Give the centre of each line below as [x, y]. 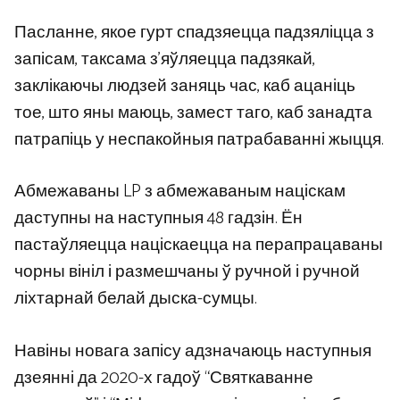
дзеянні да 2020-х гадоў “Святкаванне [164, 378]
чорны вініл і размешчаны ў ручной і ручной [187, 272]
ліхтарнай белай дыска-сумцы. [136, 299]
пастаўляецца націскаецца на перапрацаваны [199, 246]
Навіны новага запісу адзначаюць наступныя [193, 351]
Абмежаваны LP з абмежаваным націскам [180, 192]
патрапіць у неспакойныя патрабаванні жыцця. [199, 139]
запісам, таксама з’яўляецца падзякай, [165, 59]
